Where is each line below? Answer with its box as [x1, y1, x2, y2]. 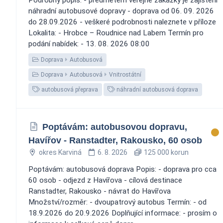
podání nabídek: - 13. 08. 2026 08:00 [28, 39, 150, 48]
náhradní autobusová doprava [115, 86, 198, 93]
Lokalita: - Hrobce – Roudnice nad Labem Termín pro [28, 28, 204, 37]
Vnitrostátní [109, 71, 141, 78]
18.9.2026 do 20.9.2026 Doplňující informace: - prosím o [28, 208, 217, 218]
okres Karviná [38, 148, 82, 156]
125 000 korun [142, 148, 189, 156]
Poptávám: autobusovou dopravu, [42, 121, 187, 132]
